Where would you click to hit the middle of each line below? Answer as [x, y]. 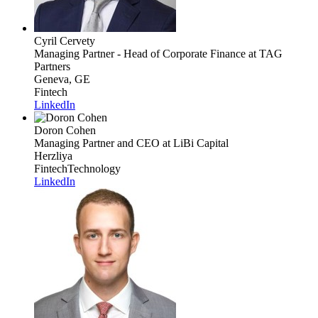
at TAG [264, 53]
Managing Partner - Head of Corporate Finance [140, 53]
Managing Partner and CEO [97, 143]
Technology [94, 168]
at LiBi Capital [194, 143]
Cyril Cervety [65, 40]
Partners [52, 66]
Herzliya [53, 155]
